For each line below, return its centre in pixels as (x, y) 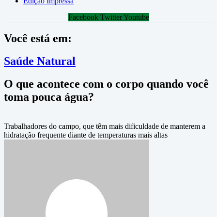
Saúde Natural (40, 61)
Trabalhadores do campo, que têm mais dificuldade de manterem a (105, 126)
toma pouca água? (49, 97)
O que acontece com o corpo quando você (106, 84)
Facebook (83, 17)
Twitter (111, 17)
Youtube (136, 17)
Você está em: (38, 38)
